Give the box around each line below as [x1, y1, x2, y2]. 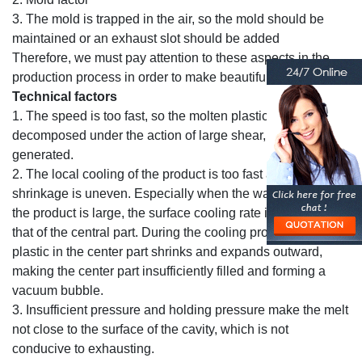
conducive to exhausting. [12, 341, 154, 356]
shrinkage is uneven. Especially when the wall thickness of [12, 186, 347, 200]
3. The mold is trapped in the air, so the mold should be [12, 11, 324, 26]
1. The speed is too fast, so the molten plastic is [12, 108, 281, 123]
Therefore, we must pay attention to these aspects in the [12, 50, 330, 65]
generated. [12, 147, 74, 162]
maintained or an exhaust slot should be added [12, 31, 280, 45]
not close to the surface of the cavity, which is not [12, 322, 288, 336]
